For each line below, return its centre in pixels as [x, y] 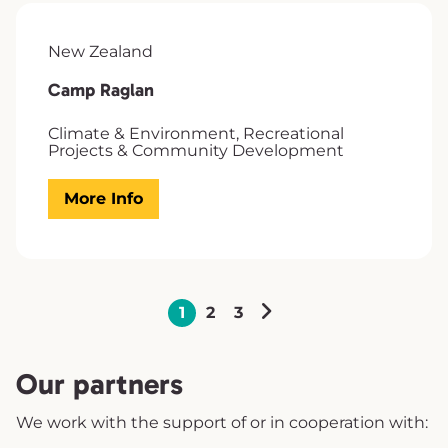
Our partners [99, 384]
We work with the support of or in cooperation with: [222, 421]
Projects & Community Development [196, 150]
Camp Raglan [101, 89]
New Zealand [100, 51]
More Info [103, 199]
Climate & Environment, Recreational [196, 133]
